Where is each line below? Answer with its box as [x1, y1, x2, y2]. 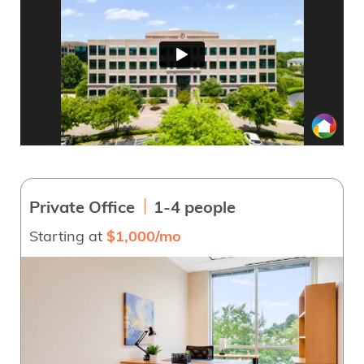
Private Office [29, 200, 135, 217]
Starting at [29, 229, 106, 245]
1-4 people [154, 200, 236, 217]
